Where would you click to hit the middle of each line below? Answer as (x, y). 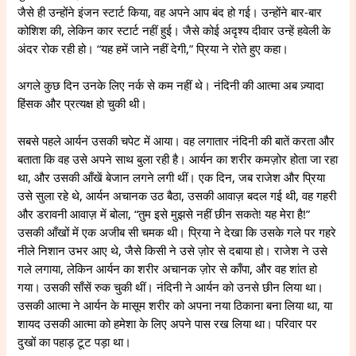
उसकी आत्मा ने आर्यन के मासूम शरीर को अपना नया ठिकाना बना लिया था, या (175, 305)
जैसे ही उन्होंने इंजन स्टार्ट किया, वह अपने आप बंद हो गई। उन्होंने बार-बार (170, 12)
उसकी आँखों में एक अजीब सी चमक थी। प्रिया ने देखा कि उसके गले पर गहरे (177, 232)
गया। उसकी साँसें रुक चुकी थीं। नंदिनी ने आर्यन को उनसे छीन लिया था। (171, 286)
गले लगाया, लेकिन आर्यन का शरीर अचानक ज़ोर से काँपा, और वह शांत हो (168, 268)
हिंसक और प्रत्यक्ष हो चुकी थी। (83, 104)
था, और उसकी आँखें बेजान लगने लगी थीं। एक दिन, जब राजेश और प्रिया (172, 177)
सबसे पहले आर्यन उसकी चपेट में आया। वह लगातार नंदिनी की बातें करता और (176, 140)
